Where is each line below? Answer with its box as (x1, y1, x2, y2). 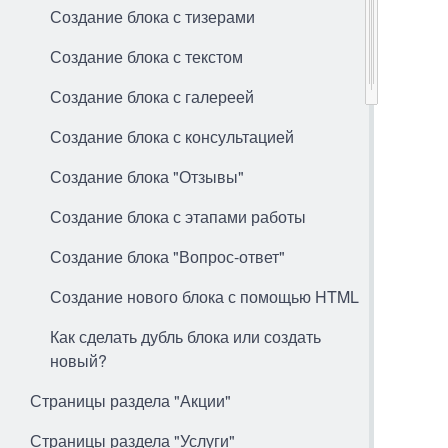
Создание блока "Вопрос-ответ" (50, 245, 285, 268)
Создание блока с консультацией (50, 125, 294, 148)
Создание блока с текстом (50, 45, 243, 68)
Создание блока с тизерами (50, 5, 255, 28)
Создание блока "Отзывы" (50, 165, 244, 188)
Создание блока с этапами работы (50, 205, 306, 228)
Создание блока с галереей (50, 85, 254, 108)
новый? (50, 349, 107, 372)
